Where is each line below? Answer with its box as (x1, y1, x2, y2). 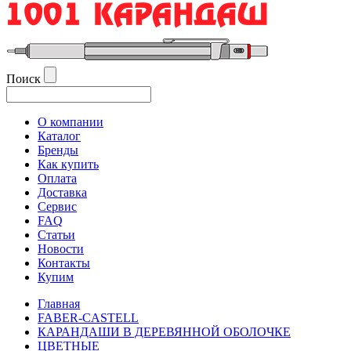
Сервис (38, 200, 77, 213)
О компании (38, 115, 103, 128)
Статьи (38, 228, 75, 241)
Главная (38, 297, 80, 310)
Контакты (38, 256, 90, 270)
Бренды (38, 143, 78, 157)
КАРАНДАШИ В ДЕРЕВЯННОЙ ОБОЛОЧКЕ (38, 325, 291, 338)
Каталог (38, 129, 81, 143)
